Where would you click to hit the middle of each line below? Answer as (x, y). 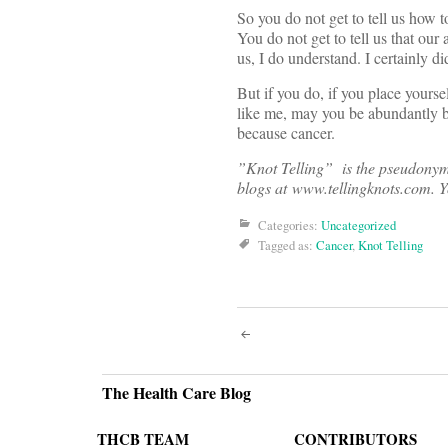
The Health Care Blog (176, 393)
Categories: (289, 225)
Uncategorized (358, 225)
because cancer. (286, 133)
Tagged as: (287, 245)
